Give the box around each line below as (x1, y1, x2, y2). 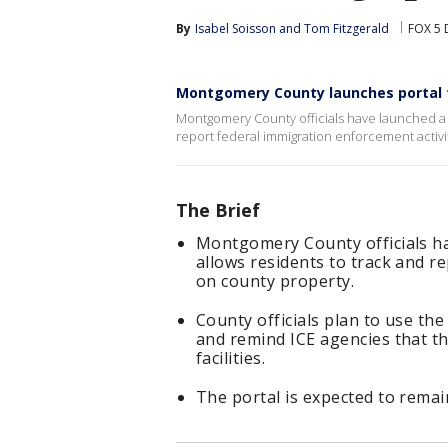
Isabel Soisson (195, 20, 276, 37)
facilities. (196, 347, 266, 369)
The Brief (176, 198, 260, 222)
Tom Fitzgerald (304, 20, 389, 37)
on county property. (196, 270, 355, 292)
